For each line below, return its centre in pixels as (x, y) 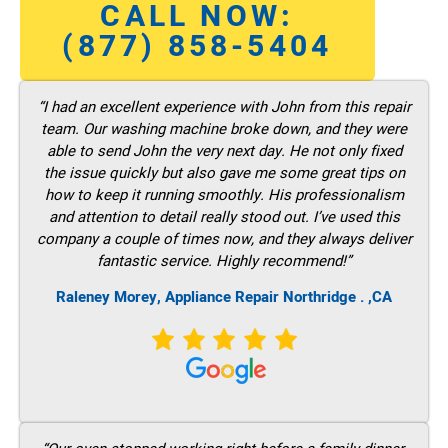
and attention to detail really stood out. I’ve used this (224, 216)
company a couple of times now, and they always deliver (224, 238)
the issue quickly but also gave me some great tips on (224, 172)
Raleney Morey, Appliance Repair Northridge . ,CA (224, 297)
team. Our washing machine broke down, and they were (224, 128)
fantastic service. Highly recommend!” (224, 260)
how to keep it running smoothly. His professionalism (224, 194)
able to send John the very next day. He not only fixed (224, 150)
